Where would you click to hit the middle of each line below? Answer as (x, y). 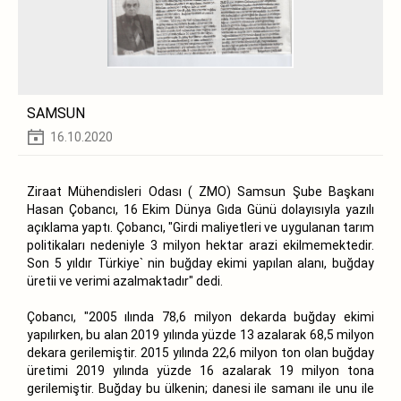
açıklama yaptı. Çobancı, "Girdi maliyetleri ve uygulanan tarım (200, 227)
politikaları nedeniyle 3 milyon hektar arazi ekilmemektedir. (200, 245)
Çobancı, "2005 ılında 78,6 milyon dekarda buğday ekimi (200, 316)
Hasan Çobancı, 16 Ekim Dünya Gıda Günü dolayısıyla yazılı (200, 209)
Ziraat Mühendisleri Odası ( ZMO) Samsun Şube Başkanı (200, 191)
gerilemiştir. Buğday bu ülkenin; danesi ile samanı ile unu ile (200, 388)
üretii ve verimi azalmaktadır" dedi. (125, 281)
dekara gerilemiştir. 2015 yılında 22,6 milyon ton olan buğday (200, 352)
